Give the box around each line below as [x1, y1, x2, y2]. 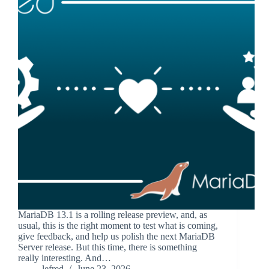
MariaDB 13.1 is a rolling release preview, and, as [18, 210, 207, 220]
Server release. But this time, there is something [18, 242, 197, 253]
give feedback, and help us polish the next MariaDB [18, 231, 215, 242]
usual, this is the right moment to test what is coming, [18, 220, 218, 231]
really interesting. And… [18, 253, 111, 264]
